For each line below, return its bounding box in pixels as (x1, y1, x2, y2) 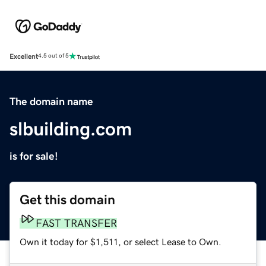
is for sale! (9, 150, 58, 161)
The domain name (9, 96, 93, 107)
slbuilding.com (9, 119, 132, 138)
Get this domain (20, 192, 115, 207)
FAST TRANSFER (36, 217, 117, 229)
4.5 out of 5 (38, 53, 69, 59)
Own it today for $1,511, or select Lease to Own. (20, 236, 221, 246)
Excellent (9, 52, 38, 60)
